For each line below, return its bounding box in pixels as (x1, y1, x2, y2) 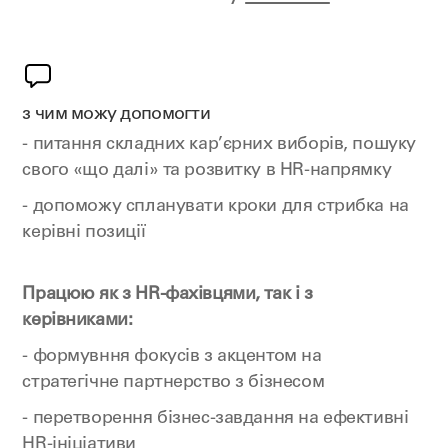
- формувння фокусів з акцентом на (22, 348, 322, 366)
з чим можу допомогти (22, 106, 211, 124)
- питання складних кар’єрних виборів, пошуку (22, 136, 416, 154)
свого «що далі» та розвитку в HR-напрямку (22, 162, 392, 180)
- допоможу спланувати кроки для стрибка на (22, 198, 409, 216)
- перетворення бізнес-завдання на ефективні (22, 410, 409, 428)
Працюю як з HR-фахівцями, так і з (22, 286, 313, 304)
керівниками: (22, 312, 133, 330)
